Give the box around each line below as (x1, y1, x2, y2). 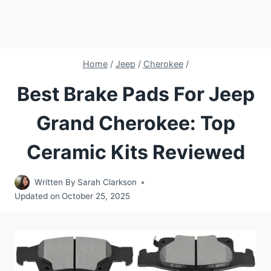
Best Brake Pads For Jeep (16, 82, 255, 106)
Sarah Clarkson (77, 177, 137, 188)
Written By (34, 177, 76, 188)
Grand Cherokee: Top (36, 111, 235, 135)
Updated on (15, 191, 60, 201)
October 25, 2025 (62, 191, 131, 201)
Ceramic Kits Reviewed (26, 140, 245, 164)
